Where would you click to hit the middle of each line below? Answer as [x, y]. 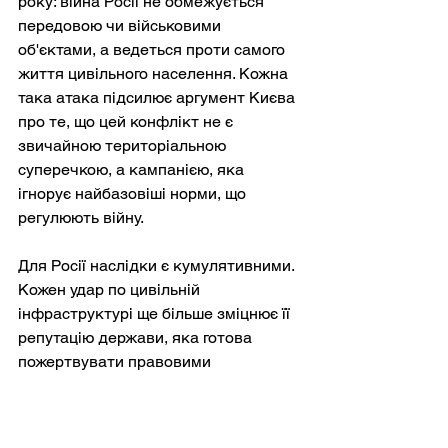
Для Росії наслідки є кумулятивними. [158, 266]
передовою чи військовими [121, 26]
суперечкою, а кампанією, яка [133, 170]
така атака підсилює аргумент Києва [158, 98]
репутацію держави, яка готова [137, 338]
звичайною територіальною [124, 146]
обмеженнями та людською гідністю [154, 386]
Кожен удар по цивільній [111, 290]
